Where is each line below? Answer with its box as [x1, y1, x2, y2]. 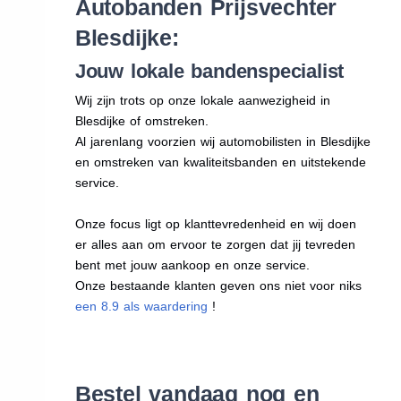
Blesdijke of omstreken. [74, 113, 209, 128]
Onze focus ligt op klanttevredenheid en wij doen [74, 216, 356, 231]
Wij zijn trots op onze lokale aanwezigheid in [74, 92, 330, 107]
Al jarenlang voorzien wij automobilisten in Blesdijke [74, 133, 371, 149]
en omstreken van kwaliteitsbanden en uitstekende [74, 154, 366, 169]
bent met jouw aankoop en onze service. [74, 257, 310, 272]
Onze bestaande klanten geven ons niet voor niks [74, 277, 362, 293]
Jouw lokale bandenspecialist [74, 59, 345, 82]
